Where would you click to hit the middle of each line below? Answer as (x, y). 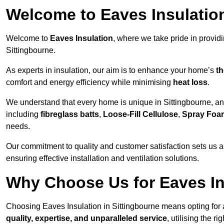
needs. (18, 126)
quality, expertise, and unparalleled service (86, 218)
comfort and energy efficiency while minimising (89, 82)
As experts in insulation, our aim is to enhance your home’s (111, 70)
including (23, 114)
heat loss (190, 82)
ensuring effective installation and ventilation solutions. (102, 158)
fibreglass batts (70, 114)
